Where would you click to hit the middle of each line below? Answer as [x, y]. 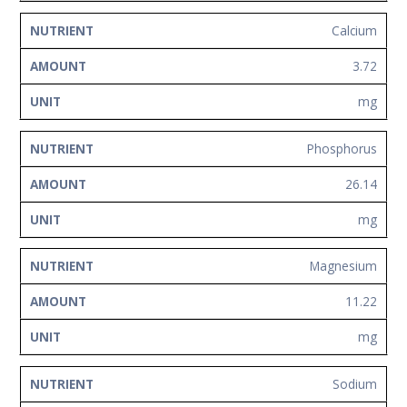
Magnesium [343, 266]
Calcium [354, 30]
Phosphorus [342, 148]
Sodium [355, 383]
